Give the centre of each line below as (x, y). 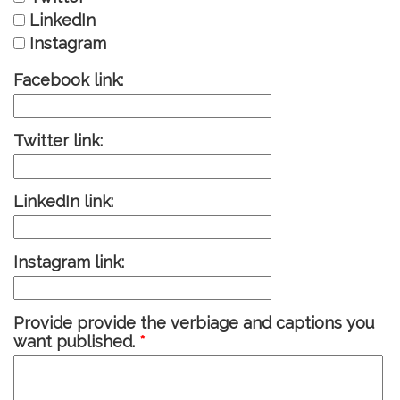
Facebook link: (68, 79)
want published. (76, 341)
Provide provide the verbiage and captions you (194, 322)
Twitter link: (58, 140)
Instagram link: (69, 262)
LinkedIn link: (63, 201)
